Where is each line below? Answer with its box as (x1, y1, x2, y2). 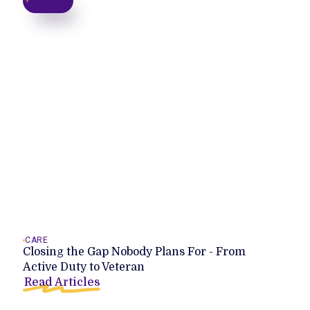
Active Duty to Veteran (23, 261, 145, 274)
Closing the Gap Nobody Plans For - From (23, 246, 246, 259)
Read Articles (24, 275, 101, 289)
